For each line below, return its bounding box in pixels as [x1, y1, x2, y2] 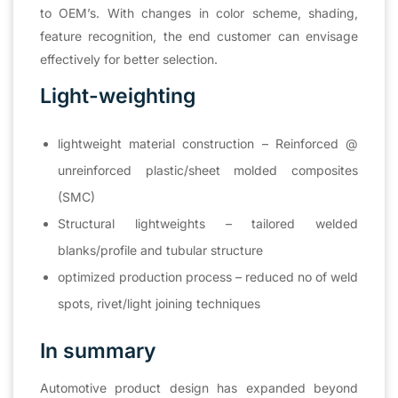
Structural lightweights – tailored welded [58, 215, 358, 231]
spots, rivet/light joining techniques [58, 295, 260, 311]
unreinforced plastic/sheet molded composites [58, 162, 358, 178]
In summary [40, 338, 156, 363]
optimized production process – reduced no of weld [58, 268, 358, 284]
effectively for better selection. [40, 51, 218, 67]
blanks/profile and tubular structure [58, 242, 263, 258]
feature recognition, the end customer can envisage [40, 28, 358, 44]
